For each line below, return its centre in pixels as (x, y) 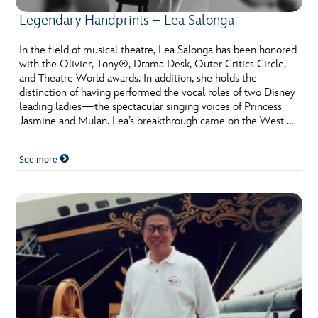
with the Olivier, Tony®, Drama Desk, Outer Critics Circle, (153, 65)
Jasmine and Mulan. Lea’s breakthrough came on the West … (157, 121)
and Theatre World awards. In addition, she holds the (138, 79)
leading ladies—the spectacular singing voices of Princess (151, 107)
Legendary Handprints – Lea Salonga (127, 21)
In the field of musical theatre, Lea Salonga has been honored (158, 50)
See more (40, 160)
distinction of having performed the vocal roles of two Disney (158, 93)
